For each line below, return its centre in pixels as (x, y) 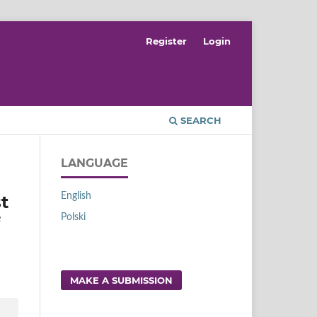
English (76, 196)
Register (167, 41)
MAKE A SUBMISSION (122, 280)
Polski (73, 217)
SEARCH (200, 120)
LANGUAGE (94, 163)
